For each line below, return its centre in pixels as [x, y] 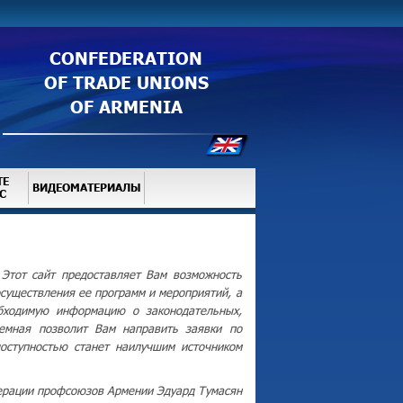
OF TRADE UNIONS [126, 81]
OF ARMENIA [126, 106]
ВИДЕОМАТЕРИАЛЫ [86, 188]
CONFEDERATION [126, 57]
